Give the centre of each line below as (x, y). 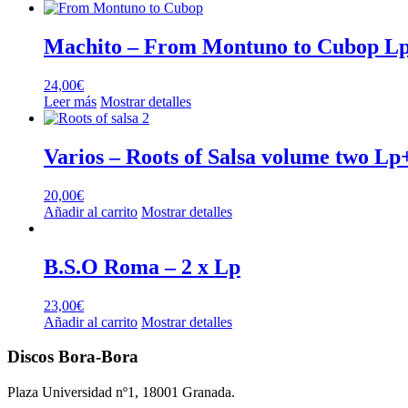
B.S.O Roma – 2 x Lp (142, 266)
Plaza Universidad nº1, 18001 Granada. (121, 393)
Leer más (70, 102)
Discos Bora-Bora (73, 357)
